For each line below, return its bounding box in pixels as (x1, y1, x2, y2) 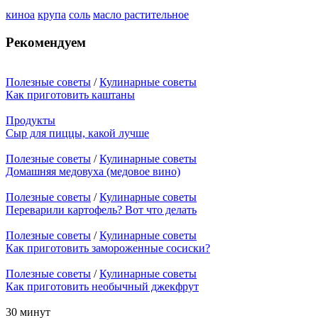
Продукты (6, 114, 55, 127)
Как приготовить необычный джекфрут (6, 280, 199, 293)
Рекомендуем (6, 34, 86, 50)
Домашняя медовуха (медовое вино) (6, 165, 180, 178)
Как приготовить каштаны (6, 89, 135, 102)
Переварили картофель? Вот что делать (6, 204, 197, 216)
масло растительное (93, 8, 189, 21)
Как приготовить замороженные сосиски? (6, 242, 210, 255)
